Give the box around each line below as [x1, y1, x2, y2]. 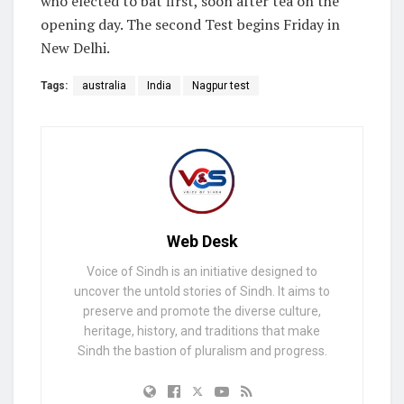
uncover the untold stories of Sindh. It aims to [74, 284, 330, 299]
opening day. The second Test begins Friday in [41, 14, 340, 34]
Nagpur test [192, 78, 250, 92]
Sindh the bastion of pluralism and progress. [77, 344, 327, 359]
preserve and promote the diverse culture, [83, 304, 321, 319]
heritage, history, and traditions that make [84, 324, 320, 339]
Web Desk [166, 232, 238, 252]
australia [82, 78, 126, 92]
